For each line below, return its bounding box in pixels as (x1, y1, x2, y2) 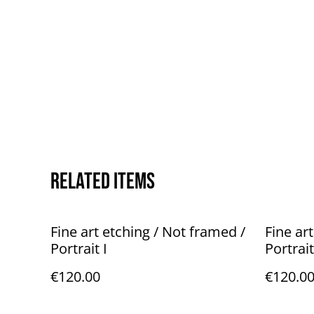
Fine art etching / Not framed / (50, 222, 245, 241)
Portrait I (50, 239, 107, 258)
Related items (50, 168, 155, 196)
